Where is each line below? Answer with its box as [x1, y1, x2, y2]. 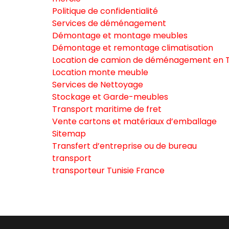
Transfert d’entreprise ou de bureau [52, 140, 197, 152]
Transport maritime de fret [52, 103, 162, 115]
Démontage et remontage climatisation [52, 42, 213, 54]
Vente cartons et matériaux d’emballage [52, 116, 217, 127]
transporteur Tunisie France [52, 165, 165, 176]
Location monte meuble [52, 66, 148, 78]
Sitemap [52, 128, 86, 140]
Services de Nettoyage [52, 79, 143, 90]
